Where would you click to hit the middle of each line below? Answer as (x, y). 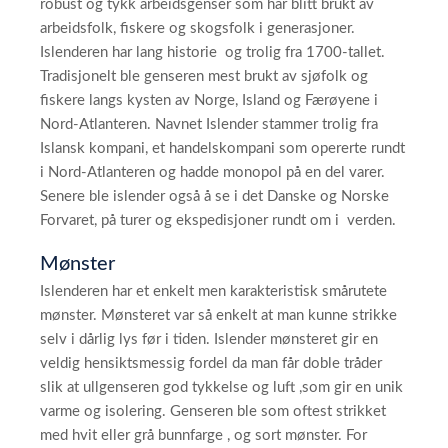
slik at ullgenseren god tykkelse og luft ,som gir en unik (221, 387)
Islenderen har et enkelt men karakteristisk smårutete (213, 291)
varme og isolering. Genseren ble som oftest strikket (213, 411)
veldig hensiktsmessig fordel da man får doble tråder (211, 363)
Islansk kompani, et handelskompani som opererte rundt (222, 148)
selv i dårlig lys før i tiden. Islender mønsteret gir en (209, 339)
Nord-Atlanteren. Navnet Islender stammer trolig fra (209, 124)
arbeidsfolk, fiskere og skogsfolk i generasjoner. (199, 28)
